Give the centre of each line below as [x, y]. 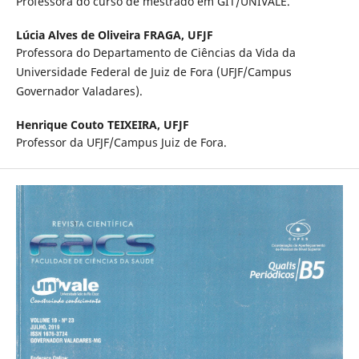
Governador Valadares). [81, 91]
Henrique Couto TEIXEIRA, [89, 125]
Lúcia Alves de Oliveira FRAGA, [101, 35]
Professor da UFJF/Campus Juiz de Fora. [123, 143]
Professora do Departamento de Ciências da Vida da [155, 53]
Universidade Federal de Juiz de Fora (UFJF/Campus [153, 72]
